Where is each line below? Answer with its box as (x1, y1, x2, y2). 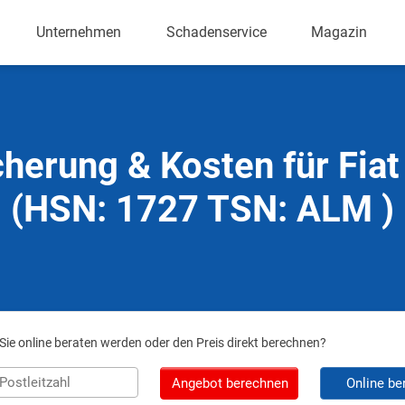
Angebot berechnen (171, 375, 288, 391)
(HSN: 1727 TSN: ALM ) (11, 188, 394, 231)
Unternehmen (36, 24, 122, 41)
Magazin (311, 24, 368, 41)
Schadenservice (165, 24, 267, 41)
